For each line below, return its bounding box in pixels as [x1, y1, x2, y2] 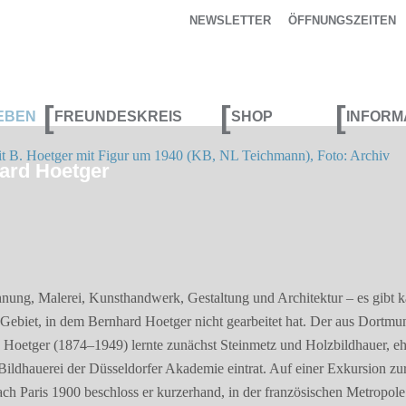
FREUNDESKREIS [53, 108, 182, 124]
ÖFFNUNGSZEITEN [288, 14, 396, 27]
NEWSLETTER [188, 14, 271, 27]
